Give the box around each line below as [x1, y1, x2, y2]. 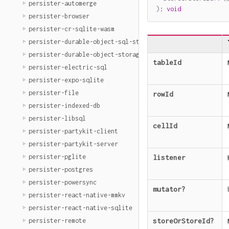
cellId [152, 122, 177, 130]
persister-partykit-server [29, 140, 118, 148]
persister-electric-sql [29, 63, 107, 71]
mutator [152, 185, 181, 194]
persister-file [29, 89, 79, 97]
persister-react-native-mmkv [29, 191, 125, 199]
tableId [152, 58, 181, 67]
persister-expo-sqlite [29, 76, 104, 84]
